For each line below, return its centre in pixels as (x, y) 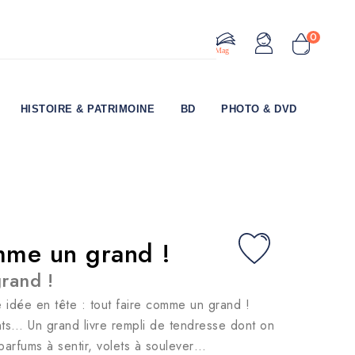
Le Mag (216, 51)
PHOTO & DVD (259, 109)
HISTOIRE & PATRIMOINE (88, 109)
